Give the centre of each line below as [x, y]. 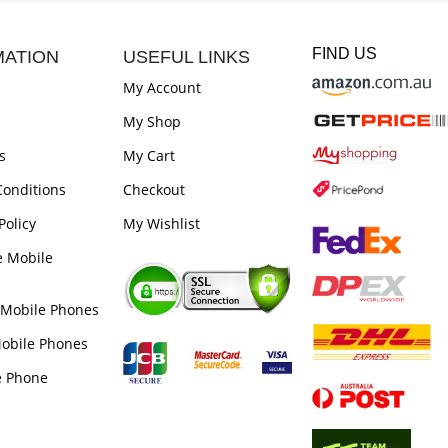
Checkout [154, 189]
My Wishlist [162, 223]
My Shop [152, 121]
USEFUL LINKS [187, 56]
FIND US [345, 53]
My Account [162, 87]
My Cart [149, 155]
